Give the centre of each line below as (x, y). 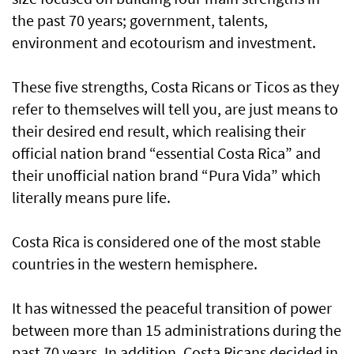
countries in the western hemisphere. (135, 264)
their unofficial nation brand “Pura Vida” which (166, 175)
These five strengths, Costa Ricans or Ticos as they (175, 87)
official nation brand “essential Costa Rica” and (166, 153)
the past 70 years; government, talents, (140, 20)
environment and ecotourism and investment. (164, 42)
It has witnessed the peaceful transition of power (172, 308)
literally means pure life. (91, 197)
